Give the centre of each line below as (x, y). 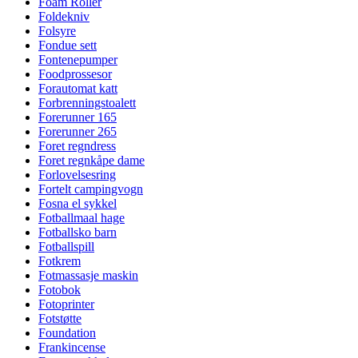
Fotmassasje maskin (88, 275)
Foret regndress (77, 146)
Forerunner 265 (78, 131)
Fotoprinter (66, 304)
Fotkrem (60, 261)
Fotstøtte (60, 318)
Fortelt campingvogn (91, 189)
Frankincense (72, 347)
